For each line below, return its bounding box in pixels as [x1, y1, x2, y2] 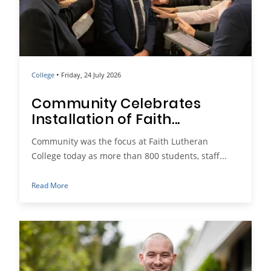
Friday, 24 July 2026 [61, 71, 121, 80]
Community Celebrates [31, 93, 201, 117]
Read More [31, 180, 68, 191]
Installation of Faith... [31, 109, 180, 132]
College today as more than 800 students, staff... [31, 150, 227, 162]
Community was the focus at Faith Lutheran [31, 135, 208, 148]
